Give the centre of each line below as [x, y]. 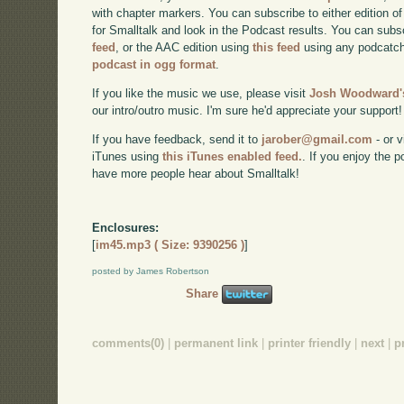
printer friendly [310, 344]
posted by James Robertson [151, 271]
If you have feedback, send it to [177, 139]
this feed [277, 48]
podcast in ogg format [154, 65]
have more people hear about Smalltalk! [196, 173]
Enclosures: [126, 227]
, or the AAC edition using [184, 48]
